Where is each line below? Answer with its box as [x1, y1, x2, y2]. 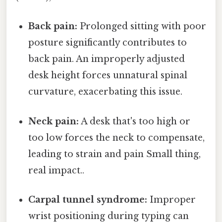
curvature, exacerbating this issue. [28, 86, 183, 98]
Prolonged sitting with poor [77, 21, 207, 32]
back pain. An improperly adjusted [28, 54, 185, 65]
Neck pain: [28, 115, 79, 127]
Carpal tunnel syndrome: [28, 194, 148, 205]
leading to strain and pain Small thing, [28, 148, 201, 160]
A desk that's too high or [79, 115, 191, 127]
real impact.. [28, 165, 85, 176]
